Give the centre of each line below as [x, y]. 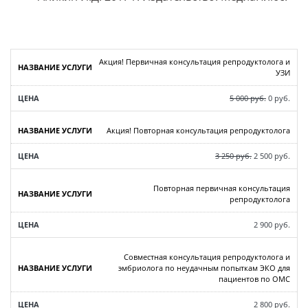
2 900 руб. [272, 225]
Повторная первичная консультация [222, 188]
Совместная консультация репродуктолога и [207, 257]
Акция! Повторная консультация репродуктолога [198, 131]
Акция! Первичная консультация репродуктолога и [195, 62]
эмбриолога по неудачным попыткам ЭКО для [204, 268]
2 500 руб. [271, 156]
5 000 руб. [248, 98]
